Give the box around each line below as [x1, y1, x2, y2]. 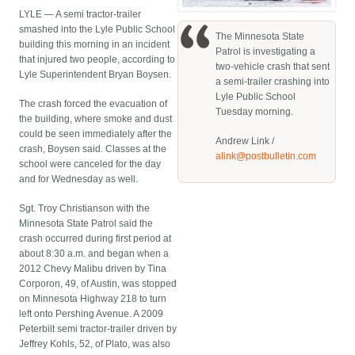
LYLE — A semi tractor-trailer [19, 9, 142, 21]
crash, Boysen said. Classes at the [19, 143, 167, 155]
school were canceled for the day [19, 158, 162, 170]
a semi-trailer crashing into [216, 76, 330, 88]
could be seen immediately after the [19, 128, 173, 140]
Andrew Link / [216, 136, 274, 147]
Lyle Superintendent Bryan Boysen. [19, 69, 172, 81]
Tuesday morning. [216, 106, 293, 118]
